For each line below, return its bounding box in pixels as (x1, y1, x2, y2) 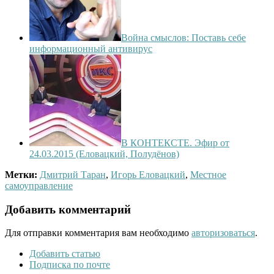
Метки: (5, 169, 37, 180)
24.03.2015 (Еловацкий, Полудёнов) (29, 148, 179, 159)
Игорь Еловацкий (111, 169, 185, 180)
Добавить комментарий (5, 202, 131, 216)
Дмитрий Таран (40, 169, 106, 180)
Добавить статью (29, 248, 100, 259)
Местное (190, 169, 226, 180)
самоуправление (5, 180, 73, 191)
